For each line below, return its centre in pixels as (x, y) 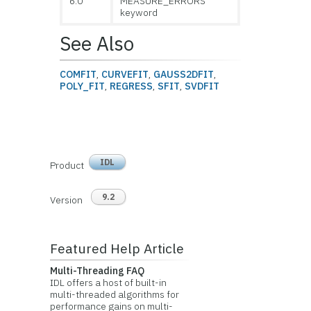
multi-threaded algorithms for (114, 294)
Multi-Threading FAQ (97, 270)
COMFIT (78, 74)
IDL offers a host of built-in (108, 282)
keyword (139, 12)
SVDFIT (202, 86)
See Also (97, 43)
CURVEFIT (125, 74)
